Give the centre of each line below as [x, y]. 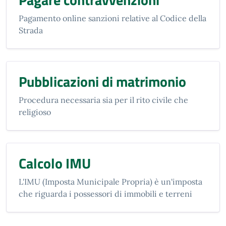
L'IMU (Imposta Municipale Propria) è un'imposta [110, 182]
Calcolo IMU [55, 163]
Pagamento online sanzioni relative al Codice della [112, 18]
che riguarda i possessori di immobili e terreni [105, 194]
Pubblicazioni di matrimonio [102, 81]
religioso [35, 112]
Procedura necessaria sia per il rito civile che [103, 100]
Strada [31, 30]
